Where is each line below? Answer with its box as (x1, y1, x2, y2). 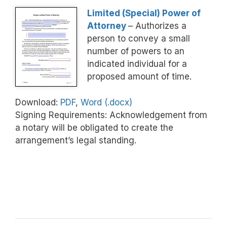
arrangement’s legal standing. (15, 135, 136, 145)
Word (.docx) (81, 97, 132, 107)
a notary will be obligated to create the (15, 122, 173, 133)
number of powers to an (87, 46, 184, 57)
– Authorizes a (128, 21, 186, 31)
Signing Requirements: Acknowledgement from (15, 109, 207, 120)
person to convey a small (87, 33, 190, 44)
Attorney (87, 21, 126, 31)
